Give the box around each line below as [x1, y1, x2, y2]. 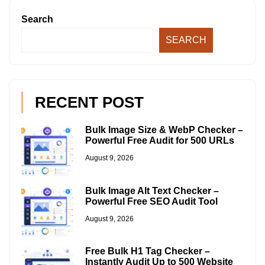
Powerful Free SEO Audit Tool [85, 196, 218, 206]
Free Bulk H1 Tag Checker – [85, 246, 210, 257]
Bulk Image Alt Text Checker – [85, 185, 219, 196]
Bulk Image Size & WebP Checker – [85, 125, 243, 135]
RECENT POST [35, 93, 144, 112]
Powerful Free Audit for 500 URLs [85, 135, 234, 146]
